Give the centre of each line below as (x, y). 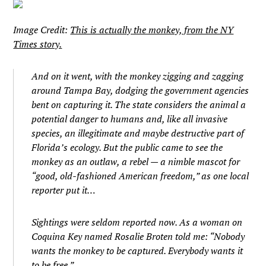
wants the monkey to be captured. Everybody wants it (137, 251)
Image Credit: (42, 30)
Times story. (38, 44)
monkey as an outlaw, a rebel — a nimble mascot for (136, 161)
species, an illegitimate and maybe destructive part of (138, 133)
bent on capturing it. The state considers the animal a (139, 104)
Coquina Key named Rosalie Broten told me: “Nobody (138, 236)
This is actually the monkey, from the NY (152, 30)
